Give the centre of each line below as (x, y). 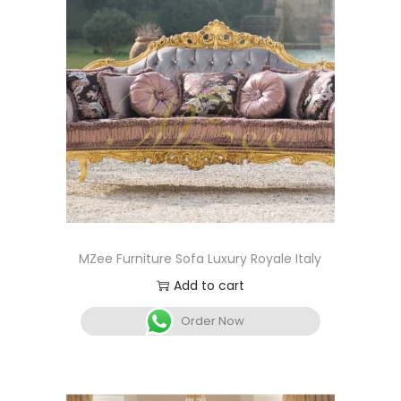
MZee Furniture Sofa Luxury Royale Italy (200, 258)
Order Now (213, 320)
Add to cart (209, 285)
